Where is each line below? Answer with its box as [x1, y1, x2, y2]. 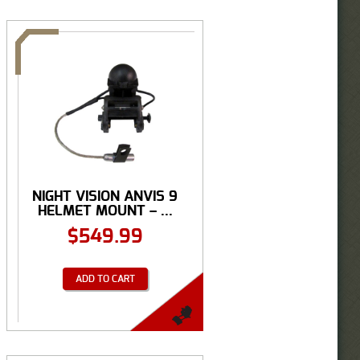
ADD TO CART [75, 273, 135, 284]
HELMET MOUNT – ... [37, 202, 173, 219]
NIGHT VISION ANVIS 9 [32, 188, 178, 204]
